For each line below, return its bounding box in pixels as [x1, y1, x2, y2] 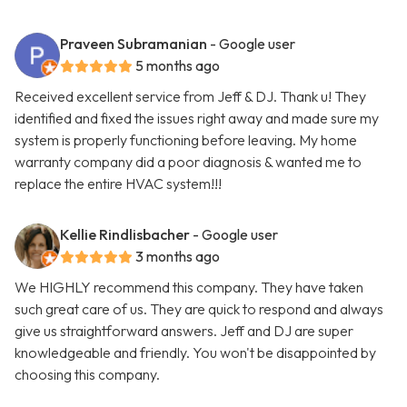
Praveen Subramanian [60, 35, 207, 54]
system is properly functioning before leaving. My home [15, 131, 357, 150]
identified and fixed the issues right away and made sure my [15, 109, 379, 128]
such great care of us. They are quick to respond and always [15, 300, 383, 319]
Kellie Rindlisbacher [60, 225, 190, 244]
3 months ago [135, 247, 220, 266]
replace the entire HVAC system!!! [15, 174, 222, 194]
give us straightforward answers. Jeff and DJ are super [15, 322, 353, 341]
